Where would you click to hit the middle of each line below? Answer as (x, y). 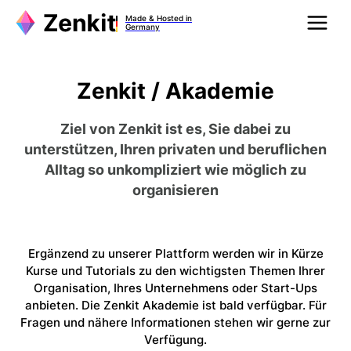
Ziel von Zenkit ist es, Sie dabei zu (175, 129)
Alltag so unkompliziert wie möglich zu (175, 170)
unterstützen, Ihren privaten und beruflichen (175, 149)
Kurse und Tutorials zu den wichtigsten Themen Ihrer (175, 271)
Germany (143, 26)
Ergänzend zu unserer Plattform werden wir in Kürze (175, 253)
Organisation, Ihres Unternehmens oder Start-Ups (175, 288)
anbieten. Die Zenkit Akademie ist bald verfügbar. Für (175, 305)
